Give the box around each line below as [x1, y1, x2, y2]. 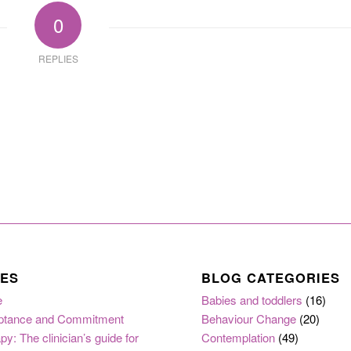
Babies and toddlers [201, 291, 303, 308]
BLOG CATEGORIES [201, 267, 341, 287]
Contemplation [201, 328, 276, 346]
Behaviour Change [201, 309, 297, 327]
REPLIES [38, 52, 78, 66]
